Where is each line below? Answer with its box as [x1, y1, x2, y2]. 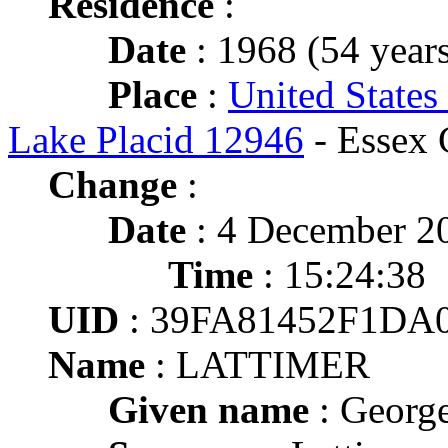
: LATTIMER [145, 343, 370, 386]
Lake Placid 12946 [8, 118, 304, 161]
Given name [108, 388, 309, 431]
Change [48, 163, 177, 206]
